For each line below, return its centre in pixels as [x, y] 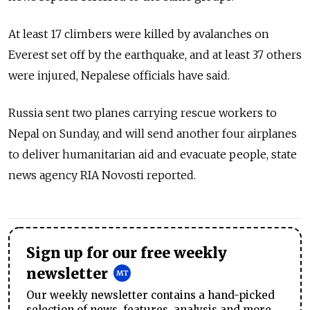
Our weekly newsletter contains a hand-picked [151, 295]
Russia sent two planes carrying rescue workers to [143, 113]
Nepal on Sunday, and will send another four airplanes [153, 134]
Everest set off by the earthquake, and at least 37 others [155, 55]
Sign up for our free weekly [127, 254]
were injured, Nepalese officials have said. [119, 76]
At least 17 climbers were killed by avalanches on [139, 34]
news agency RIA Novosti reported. [102, 175]
